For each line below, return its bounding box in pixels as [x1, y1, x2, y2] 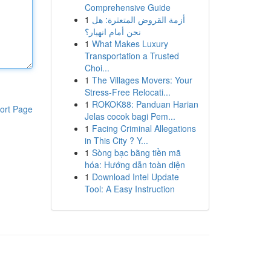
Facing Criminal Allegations [91, 122, 196, 134]
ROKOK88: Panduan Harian [91, 98, 198, 110]
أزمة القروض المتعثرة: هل [91, 13, 185, 25]
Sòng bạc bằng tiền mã [91, 146, 181, 158]
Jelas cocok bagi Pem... [84, 110, 175, 122]
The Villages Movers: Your [91, 74, 192, 86]
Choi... [84, 62, 109, 74]
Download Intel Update [91, 171, 179, 183]
